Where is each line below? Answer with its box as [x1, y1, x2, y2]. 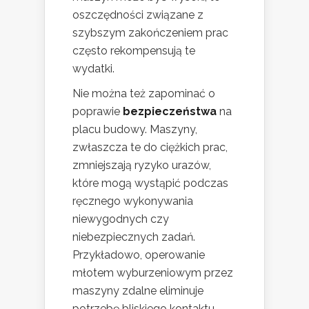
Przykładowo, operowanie [72, 248, 205, 261]
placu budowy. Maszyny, [72, 122, 197, 136]
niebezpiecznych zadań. [72, 230, 195, 243]
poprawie [72, 104, 123, 118]
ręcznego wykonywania [72, 194, 193, 208]
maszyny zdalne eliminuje [72, 283, 203, 297]
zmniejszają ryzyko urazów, [72, 158, 211, 172]
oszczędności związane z [72, 8, 203, 21]
